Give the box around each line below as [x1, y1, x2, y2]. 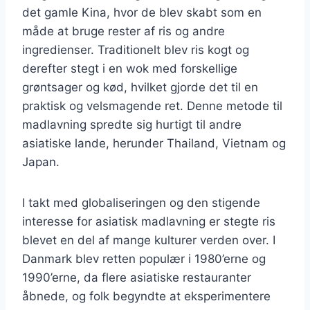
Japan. [22, 154, 60, 169]
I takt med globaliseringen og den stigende [22, 195, 260, 210]
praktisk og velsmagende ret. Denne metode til [22, 98, 282, 113]
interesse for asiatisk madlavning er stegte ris [22, 214, 275, 228]
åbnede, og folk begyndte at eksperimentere [22, 289, 271, 303]
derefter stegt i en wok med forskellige [22, 61, 237, 75]
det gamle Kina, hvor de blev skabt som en [22, 5, 262, 19]
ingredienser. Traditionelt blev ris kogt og [22, 42, 249, 57]
